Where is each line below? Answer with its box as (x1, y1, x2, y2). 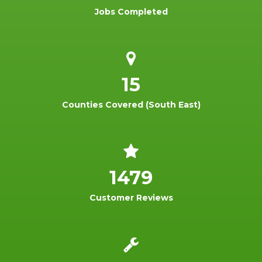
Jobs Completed (94, 6, 168, 17)
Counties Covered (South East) (61, 99, 201, 110)
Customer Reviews (89, 192, 173, 203)
